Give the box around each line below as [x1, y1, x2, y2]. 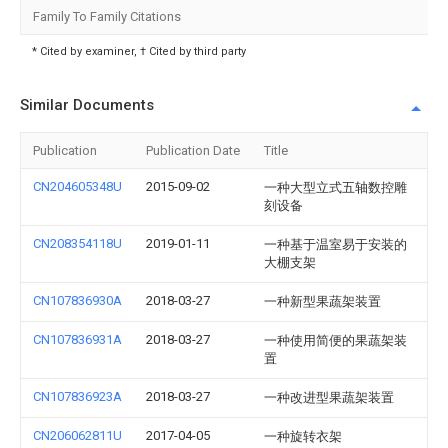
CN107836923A [33, 389, 122, 404]
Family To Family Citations [33, 9, 181, 24]
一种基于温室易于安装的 [264, 237, 407, 252]
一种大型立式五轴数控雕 [264, 180, 407, 195]
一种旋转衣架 [264, 429, 342, 444]
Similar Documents [20, 96, 154, 114]
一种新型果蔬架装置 [264, 294, 381, 309]
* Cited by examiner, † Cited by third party [32, 45, 246, 58]
